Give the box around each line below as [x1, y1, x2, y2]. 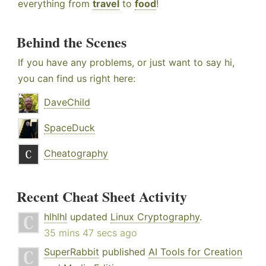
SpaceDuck [44, 122, 95, 134]
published [99, 246, 148, 258]
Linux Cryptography [110, 211, 199, 223]
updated [67, 211, 110, 223]
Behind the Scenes [17, 31, 126, 53]
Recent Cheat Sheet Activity [17, 186, 187, 207]
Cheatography [44, 147, 108, 160]
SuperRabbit [44, 246, 99, 258]
